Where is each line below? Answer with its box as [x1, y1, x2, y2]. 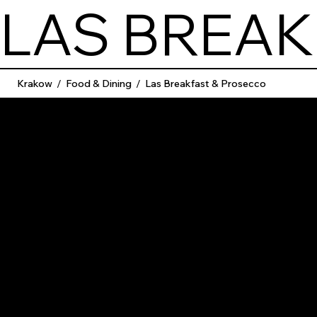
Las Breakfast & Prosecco [145, 76, 266, 90]
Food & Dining [66, 76, 132, 90]
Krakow [17, 76, 52, 90]
